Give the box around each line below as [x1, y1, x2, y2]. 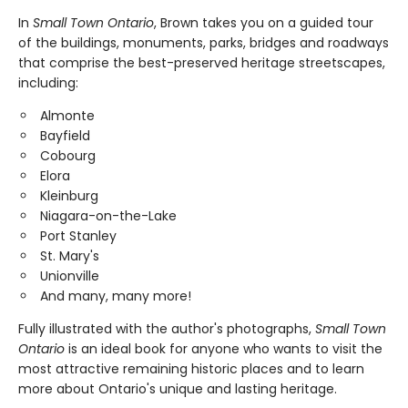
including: [18, 74, 78, 93]
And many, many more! [40, 287, 191, 306]
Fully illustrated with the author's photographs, [18, 320, 315, 339]
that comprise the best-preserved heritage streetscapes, [18, 54, 385, 73]
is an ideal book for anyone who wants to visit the [65, 340, 382, 359]
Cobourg [40, 147, 96, 166]
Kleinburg [40, 187, 98, 206]
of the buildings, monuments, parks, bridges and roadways [18, 34, 389, 53]
